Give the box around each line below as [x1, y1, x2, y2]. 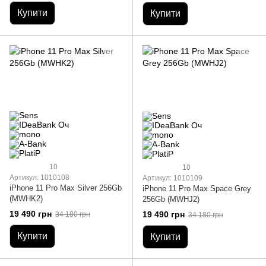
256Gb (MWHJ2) [142, 195, 199, 204]
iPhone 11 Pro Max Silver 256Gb [9, 183, 122, 193]
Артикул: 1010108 [9, 173, 69, 182]
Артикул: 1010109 [142, 174, 202, 183]
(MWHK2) [9, 194, 43, 204]
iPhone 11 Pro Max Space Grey [142, 184, 251, 194]
